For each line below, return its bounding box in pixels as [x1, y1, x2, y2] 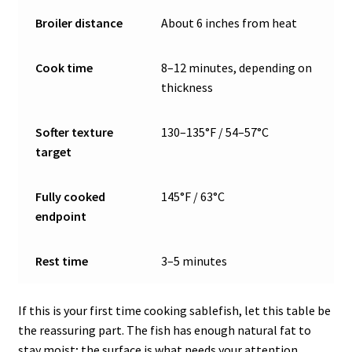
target [35, 143, 72, 159]
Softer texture [35, 123, 114, 140]
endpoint [35, 207, 87, 224]
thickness [161, 79, 214, 95]
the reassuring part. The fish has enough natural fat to [17, 322, 311, 339]
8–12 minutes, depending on [161, 59, 313, 75]
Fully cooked [35, 188, 106, 204]
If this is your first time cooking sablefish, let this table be [17, 302, 331, 319]
